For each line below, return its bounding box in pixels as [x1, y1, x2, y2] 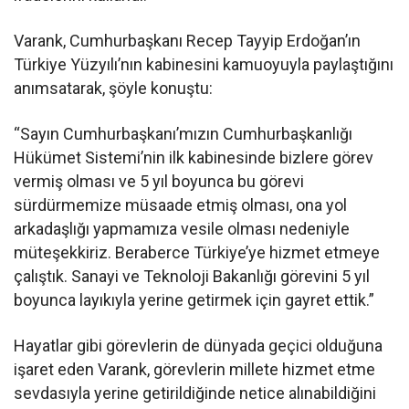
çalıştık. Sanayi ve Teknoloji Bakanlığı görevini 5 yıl [14, 266, 371, 286]
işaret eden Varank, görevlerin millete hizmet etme [14, 359, 376, 379]
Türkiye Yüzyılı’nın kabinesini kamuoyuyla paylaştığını [14, 54, 394, 74]
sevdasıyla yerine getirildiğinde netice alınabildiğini [14, 383, 377, 403]
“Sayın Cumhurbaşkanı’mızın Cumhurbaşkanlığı [14, 123, 353, 143]
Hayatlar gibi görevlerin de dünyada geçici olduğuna [14, 335, 383, 355]
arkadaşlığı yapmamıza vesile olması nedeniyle [14, 218, 351, 238]
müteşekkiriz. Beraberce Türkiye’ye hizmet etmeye [14, 242, 381, 262]
